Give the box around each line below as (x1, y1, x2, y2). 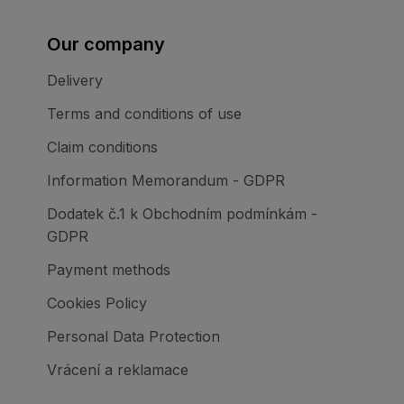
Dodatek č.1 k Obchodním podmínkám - (47, 205, 317, 224)
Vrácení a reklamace (47, 361, 188, 380)
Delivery (47, 71, 103, 90)
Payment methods (47, 261, 170, 280)
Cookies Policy (47, 294, 147, 313)
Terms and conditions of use (47, 105, 242, 124)
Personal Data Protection (47, 327, 220, 346)
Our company (47, 33, 165, 56)
